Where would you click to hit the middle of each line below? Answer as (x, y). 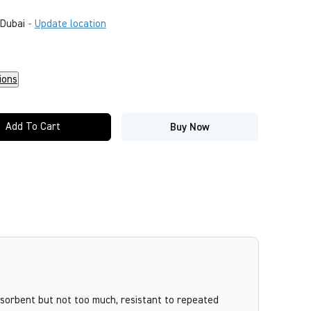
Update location (70, 24)
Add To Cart (33, 126)
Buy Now (190, 127)
